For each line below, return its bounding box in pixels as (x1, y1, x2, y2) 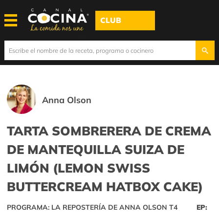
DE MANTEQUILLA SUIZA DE (7, 141, 184, 157)
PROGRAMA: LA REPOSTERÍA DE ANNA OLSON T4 (7, 203, 177, 212)
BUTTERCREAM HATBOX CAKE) (7, 178, 203, 195)
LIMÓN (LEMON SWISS (7, 160, 150, 176)
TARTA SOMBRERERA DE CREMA (7, 123, 211, 139)
